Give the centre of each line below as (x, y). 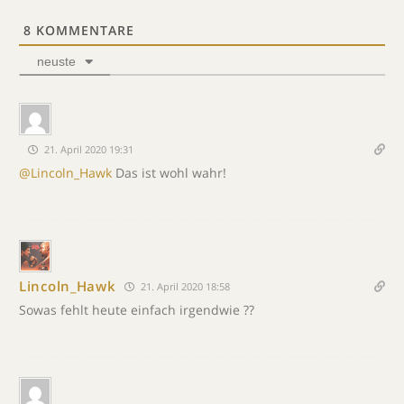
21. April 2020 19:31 (87, 149)
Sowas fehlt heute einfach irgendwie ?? (137, 309)
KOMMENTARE (83, 30)
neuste (56, 61)
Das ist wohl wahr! (169, 172)
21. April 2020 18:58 (184, 286)
